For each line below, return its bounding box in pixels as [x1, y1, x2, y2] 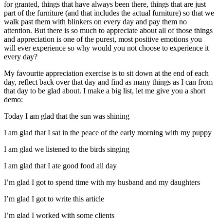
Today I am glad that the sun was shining [4, 111, 129, 120]
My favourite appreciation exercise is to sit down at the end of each [4, 69, 209, 77]
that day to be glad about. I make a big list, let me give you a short [4, 86, 205, 95]
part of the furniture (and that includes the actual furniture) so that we [4, 8, 214, 17]
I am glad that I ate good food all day [4, 161, 117, 170]
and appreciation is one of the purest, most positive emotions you [4, 35, 202, 43]
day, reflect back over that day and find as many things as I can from [4, 77, 213, 86]
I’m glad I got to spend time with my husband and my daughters [4, 178, 200, 186]
